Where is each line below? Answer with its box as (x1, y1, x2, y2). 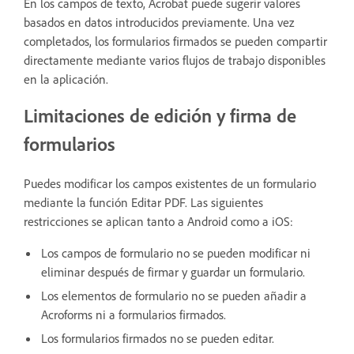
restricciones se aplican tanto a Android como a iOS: (24, 213, 293, 229)
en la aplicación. (24, 70, 108, 87)
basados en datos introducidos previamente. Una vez (24, 13, 294, 30)
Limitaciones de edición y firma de (24, 103, 296, 127)
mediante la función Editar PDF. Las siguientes (24, 194, 263, 210)
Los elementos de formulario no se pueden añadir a (41, 287, 307, 303)
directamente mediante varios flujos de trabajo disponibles (24, 51, 326, 68)
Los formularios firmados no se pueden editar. (41, 330, 274, 346)
